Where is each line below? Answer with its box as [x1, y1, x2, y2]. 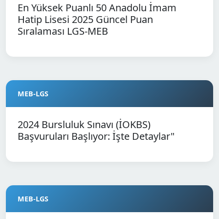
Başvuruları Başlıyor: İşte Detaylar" [18, 130, 175, 143]
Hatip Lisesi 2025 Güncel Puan [18, 13, 153, 26]
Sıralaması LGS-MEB [18, 24, 108, 38]
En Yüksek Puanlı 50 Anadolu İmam [18, 1, 176, 14]
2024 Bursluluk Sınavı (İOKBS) [18, 118, 151, 131]
